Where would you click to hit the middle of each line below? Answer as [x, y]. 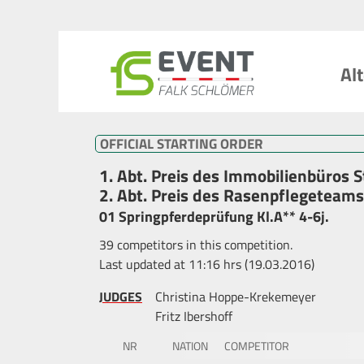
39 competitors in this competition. [196, 244]
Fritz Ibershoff [194, 316]
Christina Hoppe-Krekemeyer [236, 296]
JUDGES [121, 296]
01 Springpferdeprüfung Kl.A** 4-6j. [214, 217]
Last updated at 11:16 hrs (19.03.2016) [207, 264]
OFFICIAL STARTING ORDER [182, 143]
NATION [191, 346]
